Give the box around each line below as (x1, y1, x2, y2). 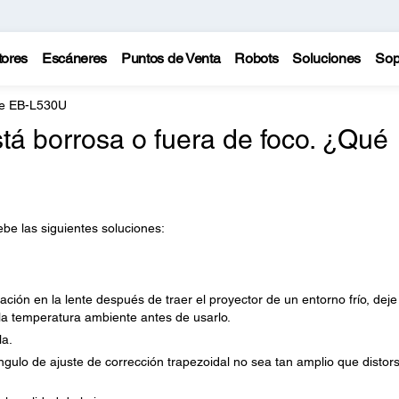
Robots (234, 50, 279, 67)
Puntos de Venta (121, 50, 221, 67)
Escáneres (41, 50, 108, 67)
